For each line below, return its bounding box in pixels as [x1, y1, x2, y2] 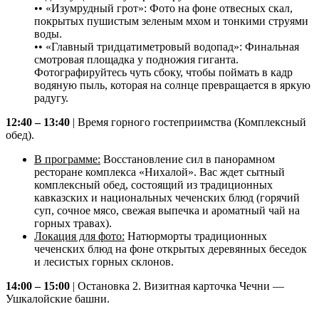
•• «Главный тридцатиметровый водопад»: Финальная [34, 41, 299, 53]
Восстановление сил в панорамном [100, 153, 275, 166]
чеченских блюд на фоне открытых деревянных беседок [34, 243, 307, 256]
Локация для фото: [34, 230, 125, 243]
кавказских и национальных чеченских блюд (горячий [34, 192, 300, 204]
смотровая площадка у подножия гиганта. [34, 53, 239, 66]
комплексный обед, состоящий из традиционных [34, 179, 273, 192]
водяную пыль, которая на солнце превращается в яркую [34, 79, 310, 92]
